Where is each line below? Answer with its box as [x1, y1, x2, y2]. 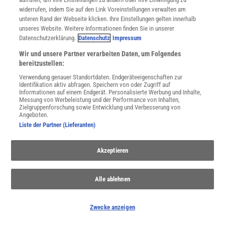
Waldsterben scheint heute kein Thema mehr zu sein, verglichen [8, 111, 206, 122]
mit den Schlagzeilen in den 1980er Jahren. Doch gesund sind [8, 122, 201, 132]
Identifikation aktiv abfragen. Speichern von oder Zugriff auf [19, 81, 171, 88]
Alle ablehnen [95, 175, 130, 183]
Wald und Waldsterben [8, 97, 100, 109]
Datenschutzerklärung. [19, 34, 76, 42]
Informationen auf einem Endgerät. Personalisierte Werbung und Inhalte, [19, 88, 202, 96]
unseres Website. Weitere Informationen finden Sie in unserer [19, 25, 175, 32]
